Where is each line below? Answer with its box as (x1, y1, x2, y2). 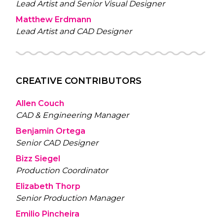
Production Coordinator (16, 165, 108, 175)
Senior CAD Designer (16, 138, 98, 147)
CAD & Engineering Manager (16, 110, 129, 120)
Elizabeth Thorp (16, 181, 80, 191)
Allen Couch (38, 98, 64, 108)
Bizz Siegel (16, 153, 60, 163)
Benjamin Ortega (16, 126, 85, 136)
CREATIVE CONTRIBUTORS (16, 75, 142, 86)
